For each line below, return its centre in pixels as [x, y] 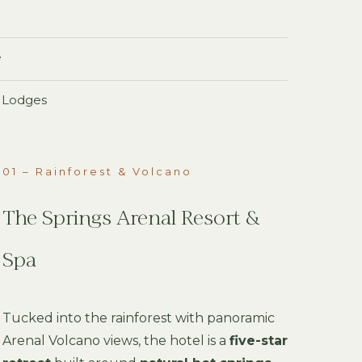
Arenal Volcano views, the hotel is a [116, 341]
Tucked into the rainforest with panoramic [138, 318]
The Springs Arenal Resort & [131, 219]
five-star [258, 341]
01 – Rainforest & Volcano [97, 171]
